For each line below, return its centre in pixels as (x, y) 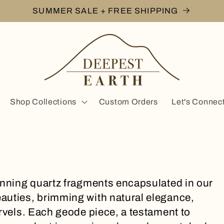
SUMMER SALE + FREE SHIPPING (105, 10)
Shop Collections (43, 101)
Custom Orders (128, 101)
